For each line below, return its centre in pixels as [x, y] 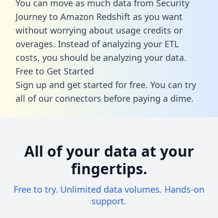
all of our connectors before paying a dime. [105, 98]
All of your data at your [109, 151]
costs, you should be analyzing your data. [101, 57]
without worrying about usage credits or [99, 30]
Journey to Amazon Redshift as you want [99, 16]
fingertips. [109, 168]
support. [109, 201]
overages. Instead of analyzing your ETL [97, 44]
